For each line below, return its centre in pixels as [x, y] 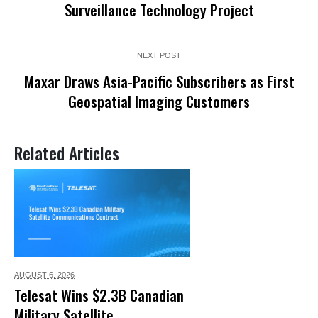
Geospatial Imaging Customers [159, 102]
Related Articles [67, 153]
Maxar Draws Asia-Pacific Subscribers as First [159, 82]
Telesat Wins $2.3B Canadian [99, 295]
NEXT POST [159, 56]
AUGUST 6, [36, 275]
